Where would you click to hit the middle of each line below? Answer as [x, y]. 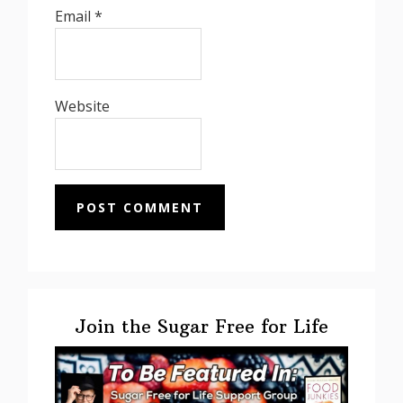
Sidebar [67, 326]
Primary [71, 301]
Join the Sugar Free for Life [201, 327]
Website [83, 106]
